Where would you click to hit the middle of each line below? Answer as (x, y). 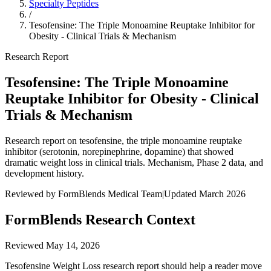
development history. (44, 173)
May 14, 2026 (73, 245)
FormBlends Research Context (100, 219)
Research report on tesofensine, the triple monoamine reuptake (123, 140)
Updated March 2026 (205, 194)
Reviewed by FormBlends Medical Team (83, 194)
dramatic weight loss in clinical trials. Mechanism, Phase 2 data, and (134, 162)
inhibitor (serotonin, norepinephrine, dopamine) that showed (119, 151)
